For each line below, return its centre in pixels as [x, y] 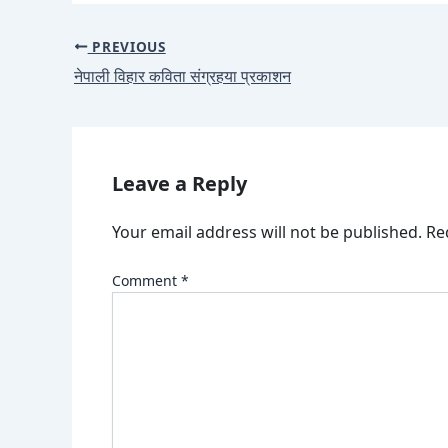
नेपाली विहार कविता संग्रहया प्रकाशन [182, 75]
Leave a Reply [179, 183]
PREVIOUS [126, 46]
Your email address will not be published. [267, 231]
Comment [146, 280]
